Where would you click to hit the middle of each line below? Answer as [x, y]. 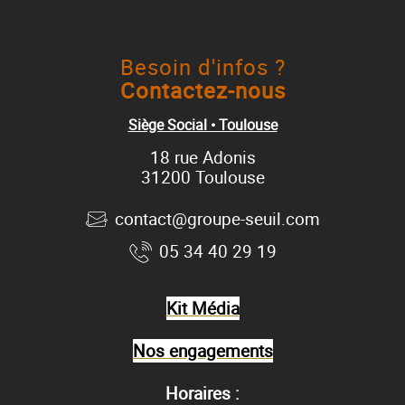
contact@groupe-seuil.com [217, 218]
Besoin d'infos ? [202, 66]
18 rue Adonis [202, 157]
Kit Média [202, 308]
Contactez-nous [202, 90]
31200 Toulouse [202, 177]
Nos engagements [202, 351]
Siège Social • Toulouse [202, 124]
